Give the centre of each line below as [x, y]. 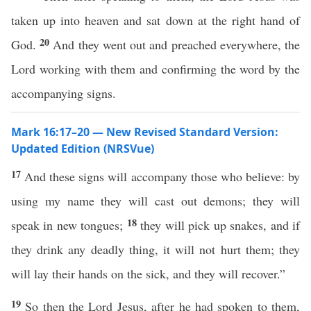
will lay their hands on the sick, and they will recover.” [148, 274]
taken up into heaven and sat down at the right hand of [155, 20]
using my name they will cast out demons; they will [155, 201]
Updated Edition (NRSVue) [83, 149]
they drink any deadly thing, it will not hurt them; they [155, 249]
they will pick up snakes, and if [220, 225]
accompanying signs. [64, 93]
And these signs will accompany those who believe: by [162, 176]
